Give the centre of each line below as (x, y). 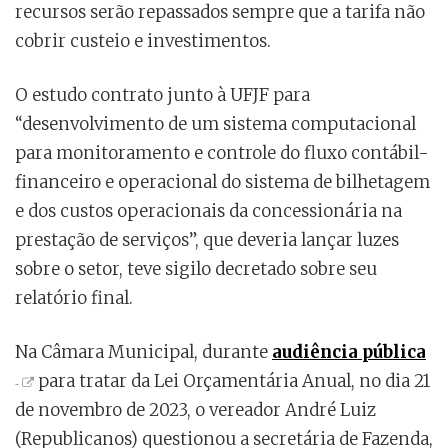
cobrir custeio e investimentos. (143, 41)
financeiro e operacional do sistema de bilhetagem (222, 182)
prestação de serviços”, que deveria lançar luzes (207, 240)
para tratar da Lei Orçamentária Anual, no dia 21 (232, 381)
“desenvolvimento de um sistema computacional (215, 124)
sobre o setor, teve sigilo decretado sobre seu (196, 269)
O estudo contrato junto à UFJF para (162, 95)
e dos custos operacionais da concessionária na (208, 211)
